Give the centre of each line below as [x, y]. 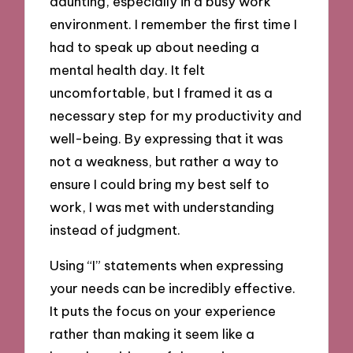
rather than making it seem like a [152, 334]
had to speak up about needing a [155, 47]
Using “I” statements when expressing [167, 266]
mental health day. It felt [128, 70]
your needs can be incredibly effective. [173, 288]
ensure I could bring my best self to [160, 184]
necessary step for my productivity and [176, 116]
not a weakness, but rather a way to [165, 162]
